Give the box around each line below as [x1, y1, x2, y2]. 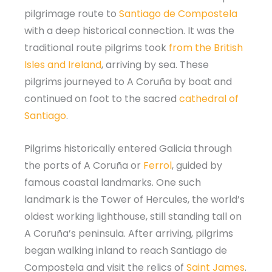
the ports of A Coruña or [24, 158, 143, 172]
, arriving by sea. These [101, 58, 209, 72]
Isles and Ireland [24, 58, 101, 72]
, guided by [172, 158, 222, 172]
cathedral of [179, 92, 239, 106]
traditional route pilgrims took [24, 41, 169, 55]
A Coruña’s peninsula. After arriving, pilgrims [24, 226, 233, 240]
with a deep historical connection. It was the [24, 24, 234, 38]
